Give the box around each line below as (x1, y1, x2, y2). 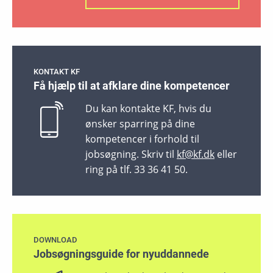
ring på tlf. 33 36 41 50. (85, 163, 190, 177)
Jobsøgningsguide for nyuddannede (34, 247, 209, 261)
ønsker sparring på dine (85, 117, 195, 131)
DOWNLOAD (34, 235, 77, 245)
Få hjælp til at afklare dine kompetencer (34, 79, 230, 93)
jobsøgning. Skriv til (85, 147, 177, 161)
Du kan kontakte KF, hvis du (85, 102, 211, 116)
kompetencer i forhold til (85, 132, 199, 146)
